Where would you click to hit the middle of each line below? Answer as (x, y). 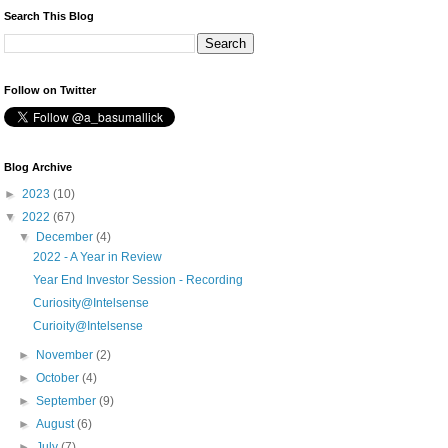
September (67, 401)
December (65, 237)
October (58, 378)
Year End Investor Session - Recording (138, 280)
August (56, 424)
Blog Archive (37, 167)
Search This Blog (48, 16)
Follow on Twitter (49, 90)
